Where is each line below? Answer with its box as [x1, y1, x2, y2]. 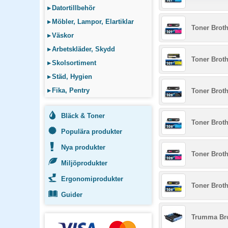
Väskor [52, 32, 74, 39]
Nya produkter [61, 144, 105, 151]
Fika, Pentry [52, 87, 90, 94]
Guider [61, 191, 82, 198]
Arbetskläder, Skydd [52, 45, 115, 53]
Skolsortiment [52, 59, 96, 67]
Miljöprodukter [61, 159, 107, 167]
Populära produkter [61, 128, 122, 135]
